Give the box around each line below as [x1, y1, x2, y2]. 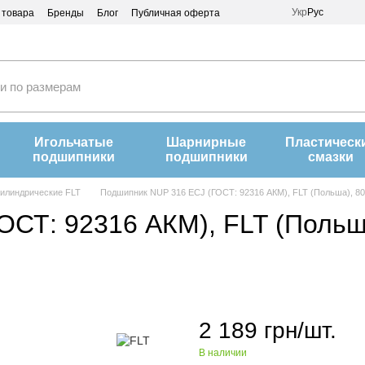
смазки [307, 150, 354, 164]
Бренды [47, 7, 84, 19]
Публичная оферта [131, 7, 220, 19]
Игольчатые [34, 135, 114, 149]
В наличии [199, 347, 247, 358]
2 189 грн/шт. [199, 318, 336, 343]
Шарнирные [166, 135, 247, 149]
